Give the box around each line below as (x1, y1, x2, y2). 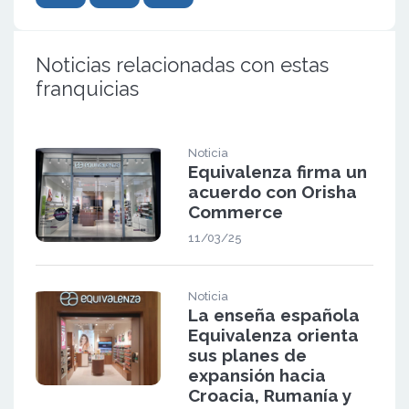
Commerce (187, 202, 283, 223)
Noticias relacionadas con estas (36, 53, 329, 78)
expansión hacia (187, 365, 326, 386)
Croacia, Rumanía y (187, 385, 351, 406)
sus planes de (187, 345, 307, 366)
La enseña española (187, 305, 360, 326)
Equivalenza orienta (187, 325, 359, 346)
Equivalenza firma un (187, 162, 367, 183)
